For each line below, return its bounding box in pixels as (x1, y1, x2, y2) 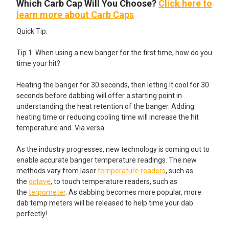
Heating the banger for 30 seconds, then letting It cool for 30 (16, 80, 209, 89)
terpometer (29, 188, 65, 196)
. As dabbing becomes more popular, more (65, 188, 201, 196)
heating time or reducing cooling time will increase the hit (16, 112, 199, 121)
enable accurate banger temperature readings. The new (16, 155, 197, 164)
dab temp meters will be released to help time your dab (16, 198, 193, 207)
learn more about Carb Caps (16, 9, 134, 20)
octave (29, 177, 51, 186)
